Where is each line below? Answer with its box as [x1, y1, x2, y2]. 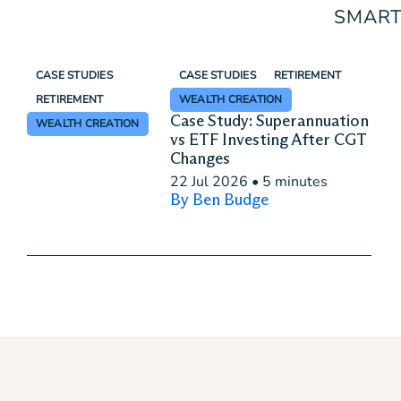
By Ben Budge [170, 190, 269, 209]
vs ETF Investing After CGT [170, 130, 366, 149]
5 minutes [262, 172, 328, 192]
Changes [170, 149, 230, 168]
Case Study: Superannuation [170, 111, 369, 131]
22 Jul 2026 [170, 172, 248, 192]
